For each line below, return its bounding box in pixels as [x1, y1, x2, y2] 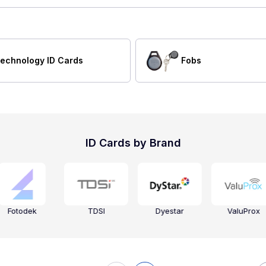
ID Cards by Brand [85, 137, 181, 150]
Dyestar [156, 206, 185, 216]
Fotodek [8, 206, 37, 216]
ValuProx [227, 206, 260, 216]
